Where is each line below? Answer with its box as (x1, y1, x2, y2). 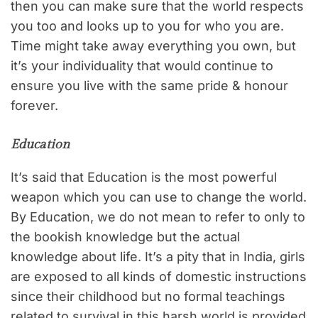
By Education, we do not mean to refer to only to (11, 209, 305, 225)
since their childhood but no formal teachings (11, 289, 285, 305)
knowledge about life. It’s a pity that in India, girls (11, 249, 305, 265)
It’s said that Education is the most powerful (11, 170, 277, 185)
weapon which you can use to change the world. (11, 190, 307, 205)
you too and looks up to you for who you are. (11, 18, 284, 34)
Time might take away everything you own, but (11, 38, 296, 54)
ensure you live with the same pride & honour (11, 78, 288, 94)
